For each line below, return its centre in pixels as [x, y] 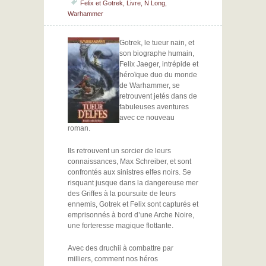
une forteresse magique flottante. [121, 226]
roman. [79, 128]
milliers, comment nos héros [113, 259]
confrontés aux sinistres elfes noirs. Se [129, 172]
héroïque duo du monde [158, 75]
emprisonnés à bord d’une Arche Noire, [131, 215]
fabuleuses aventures [154, 107]
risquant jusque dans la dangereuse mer [133, 183]
